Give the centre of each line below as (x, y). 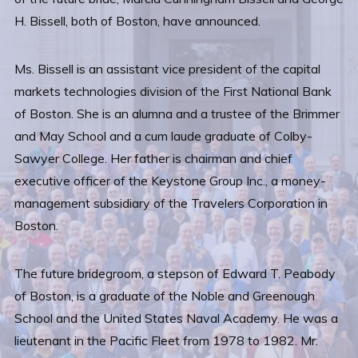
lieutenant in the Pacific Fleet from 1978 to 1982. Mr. (166, 340)
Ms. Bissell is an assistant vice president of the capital (167, 69)
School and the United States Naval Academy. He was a (176, 318)
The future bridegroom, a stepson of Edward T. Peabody (175, 273)
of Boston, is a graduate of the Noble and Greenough (165, 296)
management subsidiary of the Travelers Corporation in (171, 203)
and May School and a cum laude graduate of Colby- (163, 136)
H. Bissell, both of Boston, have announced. (137, 21)
